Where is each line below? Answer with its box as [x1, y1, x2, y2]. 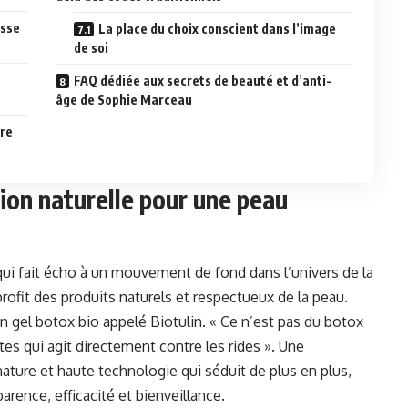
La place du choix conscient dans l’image [98, 21, 337, 37]
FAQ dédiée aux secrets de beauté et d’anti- [74, 73, 332, 89]
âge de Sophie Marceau [56, 92, 193, 108]
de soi [74, 40, 109, 56]
